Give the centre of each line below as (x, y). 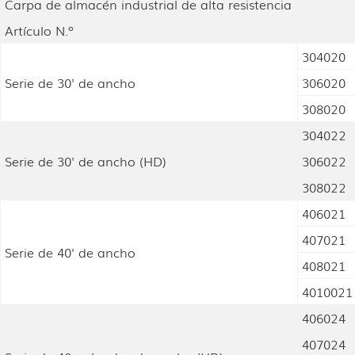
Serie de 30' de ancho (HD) (86, 161)
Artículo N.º (39, 31)
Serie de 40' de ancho (70, 252)
